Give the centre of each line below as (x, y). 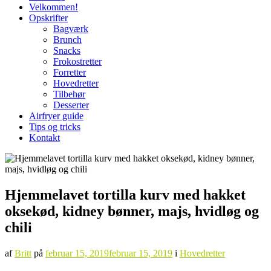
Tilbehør (69, 94)
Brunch (67, 40)
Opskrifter (48, 18)
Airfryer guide (56, 116)
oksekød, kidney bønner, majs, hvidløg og (132, 211)
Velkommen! (54, 7)
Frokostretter (77, 61)
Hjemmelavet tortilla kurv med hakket (125, 194)
